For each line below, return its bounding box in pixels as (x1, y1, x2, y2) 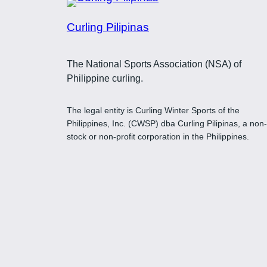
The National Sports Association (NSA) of (67, 58, 241, 69)
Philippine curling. (67, 73, 143, 83)
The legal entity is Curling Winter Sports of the (67, 105, 240, 115)
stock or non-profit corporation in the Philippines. (67, 131, 249, 141)
